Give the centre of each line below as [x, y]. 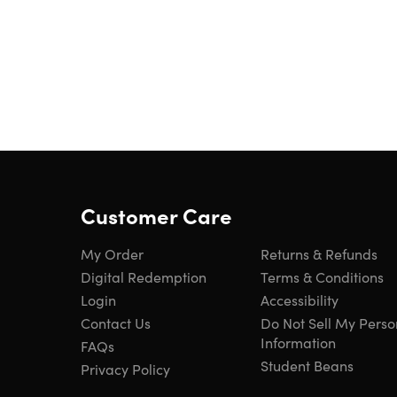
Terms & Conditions [322, 276]
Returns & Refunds [319, 253]
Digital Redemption [144, 276]
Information [298, 342]
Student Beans [307, 365]
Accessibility [300, 300]
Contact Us [116, 323]
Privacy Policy [125, 369]
